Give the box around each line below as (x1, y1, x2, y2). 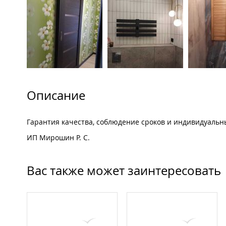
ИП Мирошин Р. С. (27, 133, 90, 143)
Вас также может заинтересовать (27, 162, 221, 179)
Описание (27, 87, 85, 104)
